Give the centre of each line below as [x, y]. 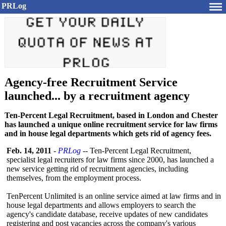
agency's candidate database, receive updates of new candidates [107, 214]
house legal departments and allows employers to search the [101, 205]
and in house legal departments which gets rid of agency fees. [108, 133]
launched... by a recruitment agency [97, 96]
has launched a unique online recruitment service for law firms [111, 124]
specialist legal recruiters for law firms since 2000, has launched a [110, 160]
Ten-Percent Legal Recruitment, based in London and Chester [111, 115]
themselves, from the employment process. [74, 178]
